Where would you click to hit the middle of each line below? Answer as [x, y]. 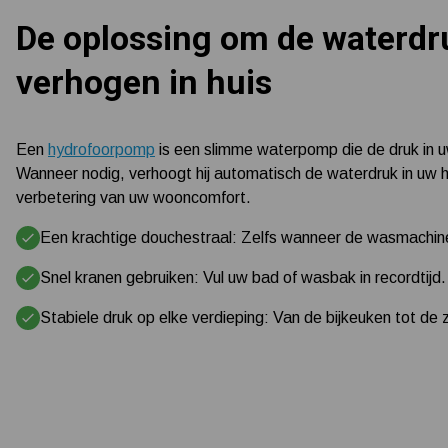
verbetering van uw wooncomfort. [133, 198]
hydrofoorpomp [101, 150]
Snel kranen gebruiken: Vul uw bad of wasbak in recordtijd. [243, 278]
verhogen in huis [144, 82]
